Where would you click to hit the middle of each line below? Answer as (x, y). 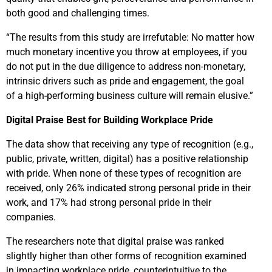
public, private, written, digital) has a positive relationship (127, 158)
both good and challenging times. (78, 13)
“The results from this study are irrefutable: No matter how (130, 37)
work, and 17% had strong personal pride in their (109, 202)
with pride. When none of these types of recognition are (124, 173)
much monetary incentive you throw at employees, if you (127, 52)
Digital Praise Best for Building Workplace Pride (110, 120)
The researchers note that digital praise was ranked (115, 241)
